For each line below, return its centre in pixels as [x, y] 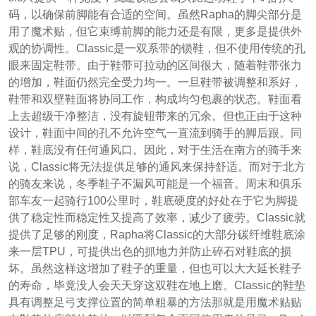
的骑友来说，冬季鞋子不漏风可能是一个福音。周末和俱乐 [155, 184]
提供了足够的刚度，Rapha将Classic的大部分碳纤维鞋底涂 [157, 235]
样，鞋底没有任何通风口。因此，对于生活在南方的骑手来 [155, 150]
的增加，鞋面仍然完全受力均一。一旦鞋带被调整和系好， [155, 83]
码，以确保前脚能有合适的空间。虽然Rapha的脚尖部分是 [155, 15]
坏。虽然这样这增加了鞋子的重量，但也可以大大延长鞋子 [155, 269]
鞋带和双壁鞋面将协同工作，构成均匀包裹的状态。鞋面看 [155, 99]
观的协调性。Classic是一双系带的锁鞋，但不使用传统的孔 [157, 49]
